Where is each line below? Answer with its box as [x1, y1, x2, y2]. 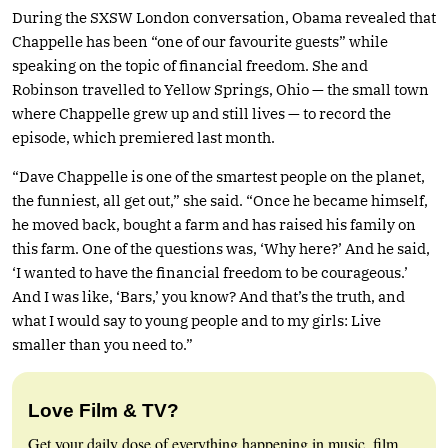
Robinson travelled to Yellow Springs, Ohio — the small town [12, 79, 429, 99]
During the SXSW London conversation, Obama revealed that [12, 7, 436, 27]
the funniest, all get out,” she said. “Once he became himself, [12, 190, 428, 210]
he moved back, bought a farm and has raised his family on [12, 214, 416, 234]
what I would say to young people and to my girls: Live [12, 310, 381, 330]
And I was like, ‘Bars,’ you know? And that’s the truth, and [12, 286, 405, 306]
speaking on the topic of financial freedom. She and [12, 55, 368, 75]
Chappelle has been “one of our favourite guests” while [12, 31, 388, 51]
